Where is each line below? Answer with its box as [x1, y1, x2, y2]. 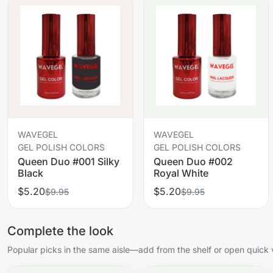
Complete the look [7, 223, 113, 238]
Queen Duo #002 [153, 155, 233, 168]
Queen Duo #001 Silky [18, 155, 119, 168]
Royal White [153, 166, 208, 179]
